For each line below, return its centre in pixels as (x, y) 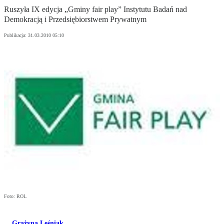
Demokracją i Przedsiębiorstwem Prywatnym (75, 19)
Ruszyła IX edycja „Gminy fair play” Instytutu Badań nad (95, 9)
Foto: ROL (15, 196)
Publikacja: (16, 35)
